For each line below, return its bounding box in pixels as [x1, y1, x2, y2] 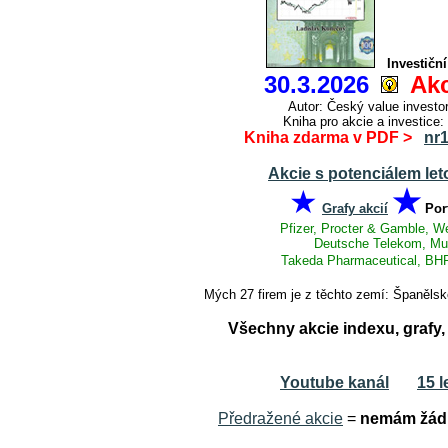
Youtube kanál [280, 374, 389, 391]
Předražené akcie [218, 410, 343, 427]
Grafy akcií [322, 201, 388, 216]
